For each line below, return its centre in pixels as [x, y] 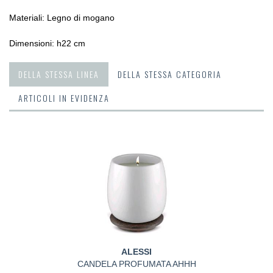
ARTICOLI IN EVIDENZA [64, 98]
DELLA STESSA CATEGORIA [170, 74]
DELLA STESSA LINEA [59, 74]
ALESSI [136, 252]
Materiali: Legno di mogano [62, 18]
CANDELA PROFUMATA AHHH [136, 264]
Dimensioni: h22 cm [47, 43]
